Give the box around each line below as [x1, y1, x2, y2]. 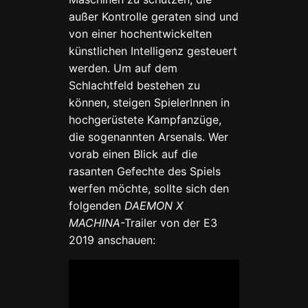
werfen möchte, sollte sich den [69, 181, 230, 196]
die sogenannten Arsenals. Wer [69, 130, 229, 144]
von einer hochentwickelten [69, 27, 212, 41]
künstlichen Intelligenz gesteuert [69, 44, 238, 58]
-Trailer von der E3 [120, 216, 218, 230]
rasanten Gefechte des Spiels [69, 164, 221, 179]
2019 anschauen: [69, 233, 156, 247]
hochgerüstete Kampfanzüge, [69, 113, 222, 127]
